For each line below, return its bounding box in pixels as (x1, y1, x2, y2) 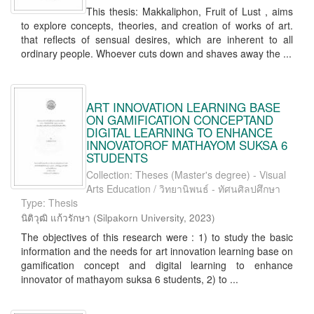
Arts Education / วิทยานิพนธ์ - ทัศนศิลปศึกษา (86, 182, 280, 196)
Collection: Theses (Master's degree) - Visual (86, 168, 286, 182)
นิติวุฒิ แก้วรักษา (21, 211, 90, 224)
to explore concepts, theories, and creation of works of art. (21, 18, 293, 32)
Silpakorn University (97, 211, 184, 224)
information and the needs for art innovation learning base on (21, 244, 293, 258)
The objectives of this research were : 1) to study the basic (21, 230, 293, 244)
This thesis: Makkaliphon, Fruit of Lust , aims (86, 4, 293, 18)
